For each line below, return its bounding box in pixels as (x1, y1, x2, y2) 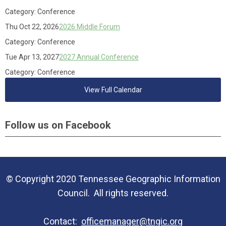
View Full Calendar (84, 86, 142, 94)
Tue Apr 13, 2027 (5, 53, 59, 61)
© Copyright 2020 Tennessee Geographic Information (6, 174, 220, 184)
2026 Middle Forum (59, 23, 120, 31)
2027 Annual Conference (59, 53, 139, 61)
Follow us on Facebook (5, 119, 111, 131)
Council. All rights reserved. (58, 188, 168, 198)
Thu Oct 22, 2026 (5, 23, 59, 31)
